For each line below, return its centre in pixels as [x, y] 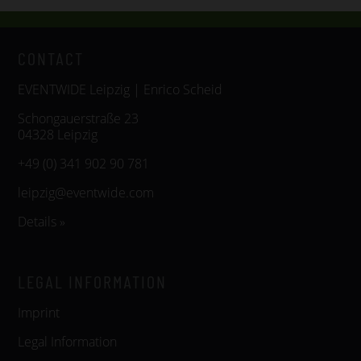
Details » [41, 222]
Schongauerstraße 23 [78, 118]
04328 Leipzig [58, 135]
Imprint [39, 313]
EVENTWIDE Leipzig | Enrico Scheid [120, 89]
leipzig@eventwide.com [86, 193]
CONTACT [51, 58]
